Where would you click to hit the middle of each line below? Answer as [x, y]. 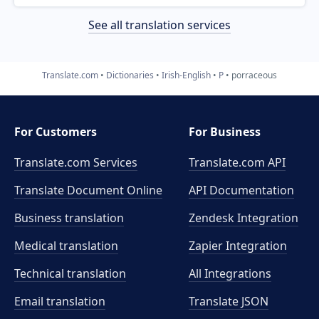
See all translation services [159, 25]
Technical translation [70, 273]
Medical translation [66, 246]
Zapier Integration [238, 246]
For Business [225, 132]
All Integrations [230, 273]
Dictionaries [130, 75]
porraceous [254, 75]
